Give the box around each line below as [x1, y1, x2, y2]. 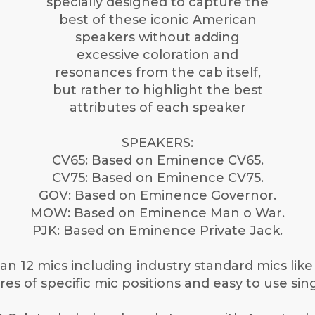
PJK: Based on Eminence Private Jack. [32, 223, 283, 239]
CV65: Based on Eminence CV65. [51, 153, 264, 169]
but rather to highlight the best [52, 82, 263, 98]
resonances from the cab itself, [54, 65, 261, 81]
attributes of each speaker [69, 100, 246, 116]
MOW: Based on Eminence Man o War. [30, 205, 285, 221]
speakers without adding [75, 30, 240, 46]
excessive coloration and [77, 47, 238, 63]
